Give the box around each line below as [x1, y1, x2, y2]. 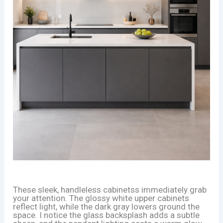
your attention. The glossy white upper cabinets [13, 193, 190, 203]
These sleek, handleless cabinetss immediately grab [13, 184, 207, 195]
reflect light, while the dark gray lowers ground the [13, 201, 200, 212]
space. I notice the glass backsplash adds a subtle [13, 210, 200, 220]
